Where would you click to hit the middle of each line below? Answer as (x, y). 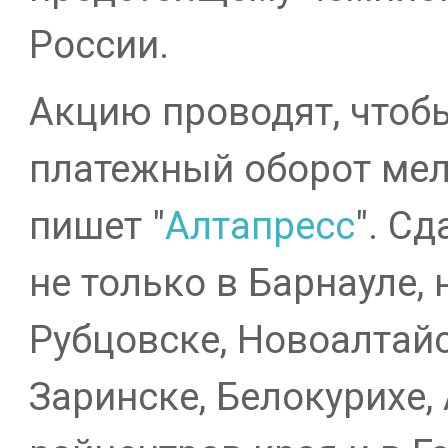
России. (98, 44)
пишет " (96, 225)
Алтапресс (259, 225)
